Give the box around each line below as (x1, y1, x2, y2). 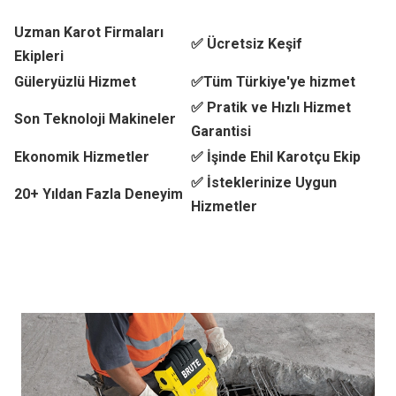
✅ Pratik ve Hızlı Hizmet (191, 99, 351, 116)
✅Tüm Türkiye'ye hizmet (191, 73, 355, 90)
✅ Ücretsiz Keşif (191, 35, 302, 52)
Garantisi (191, 123, 251, 140)
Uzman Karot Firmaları (14, 24, 164, 41)
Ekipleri (14, 48, 64, 65)
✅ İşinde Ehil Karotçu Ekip (191, 148, 361, 165)
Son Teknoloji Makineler (14, 110, 176, 127)
